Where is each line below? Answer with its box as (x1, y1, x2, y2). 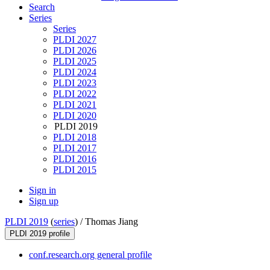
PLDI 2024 (53, 67, 96, 78)
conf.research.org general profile (29, 250, 152, 260)
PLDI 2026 (53, 45, 96, 56)
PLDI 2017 (53, 143, 96, 154)
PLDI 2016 (53, 154, 96, 165)
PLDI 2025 (53, 56, 96, 67)
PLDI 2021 (53, 99, 96, 110)
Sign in (29, 185, 56, 196)
